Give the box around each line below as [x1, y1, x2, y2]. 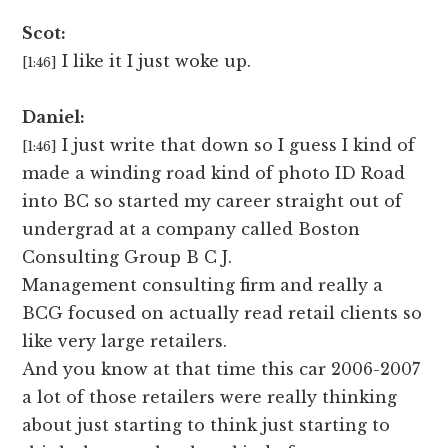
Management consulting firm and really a [22, 275, 384, 296]
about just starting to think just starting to [22, 415, 391, 436]
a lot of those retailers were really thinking [22, 387, 398, 408]
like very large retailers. [22, 331, 228, 352]
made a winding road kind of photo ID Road [22, 163, 406, 184]
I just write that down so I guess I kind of [62, 135, 416, 156]
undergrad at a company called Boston [22, 219, 361, 240]
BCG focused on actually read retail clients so [22, 303, 423, 324]
